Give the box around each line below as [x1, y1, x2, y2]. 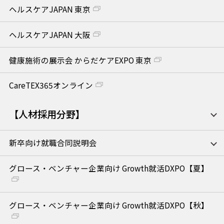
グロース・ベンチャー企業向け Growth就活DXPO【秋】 [8, 199, 209, 210]
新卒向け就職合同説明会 [8, 137, 97, 148]
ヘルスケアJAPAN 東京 [8, 3, 90, 14]
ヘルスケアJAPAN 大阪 [8, 28, 90, 40]
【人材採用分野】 [8, 106, 85, 121]
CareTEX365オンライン [8, 79, 93, 91]
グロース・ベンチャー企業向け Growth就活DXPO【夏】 [8, 162, 209, 173]
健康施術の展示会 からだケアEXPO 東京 [8, 54, 151, 65]
